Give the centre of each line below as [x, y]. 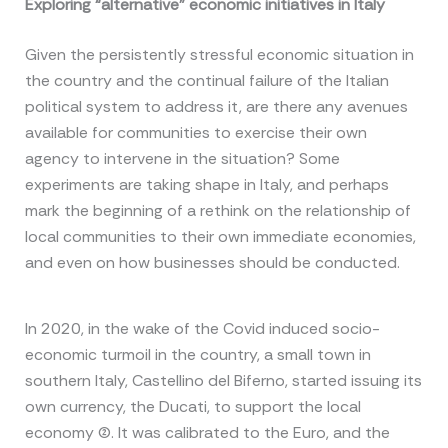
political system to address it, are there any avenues [216, 107]
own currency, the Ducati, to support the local [192, 406]
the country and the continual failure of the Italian [206, 81]
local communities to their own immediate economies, [220, 237]
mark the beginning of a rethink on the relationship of [217, 211]
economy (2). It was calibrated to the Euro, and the [207, 432]
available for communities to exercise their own [195, 133]
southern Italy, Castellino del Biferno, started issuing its [223, 380]
